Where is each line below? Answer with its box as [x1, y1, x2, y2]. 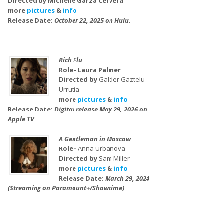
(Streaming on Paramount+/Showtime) [8, 184, 124, 192]
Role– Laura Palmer [58, 65, 121, 74]
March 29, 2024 [105, 174, 149, 183]
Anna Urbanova [77, 144, 125, 153]
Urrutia [58, 85, 79, 94]
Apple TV [8, 114, 34, 123]
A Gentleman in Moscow [58, 134, 131, 143]
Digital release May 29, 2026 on [54, 105, 147, 113]
